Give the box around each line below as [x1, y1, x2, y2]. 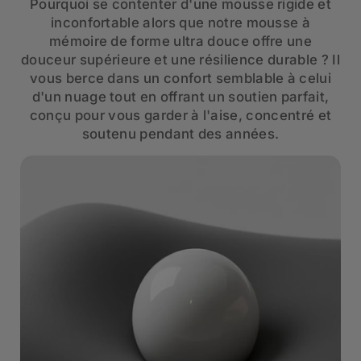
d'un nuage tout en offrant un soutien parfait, [31, 89, 330, 106]
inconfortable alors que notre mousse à [50, 15, 311, 31]
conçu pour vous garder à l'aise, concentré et [29, 107, 332, 124]
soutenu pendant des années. [81, 126, 280, 143]
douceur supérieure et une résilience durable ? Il [21, 52, 340, 68]
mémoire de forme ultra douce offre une [48, 33, 313, 50]
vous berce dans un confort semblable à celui [29, 70, 332, 87]
